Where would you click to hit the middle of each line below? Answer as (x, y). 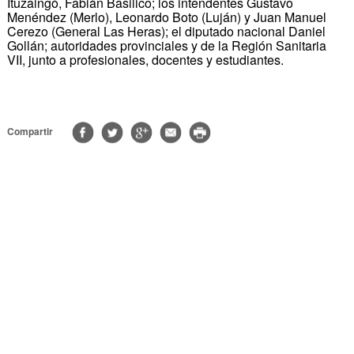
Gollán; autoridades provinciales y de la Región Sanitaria (166, 45)
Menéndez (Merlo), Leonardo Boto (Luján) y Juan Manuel (166, 17)
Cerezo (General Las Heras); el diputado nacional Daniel (166, 31)
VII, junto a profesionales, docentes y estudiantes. (145, 59)
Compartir (30, 131)
